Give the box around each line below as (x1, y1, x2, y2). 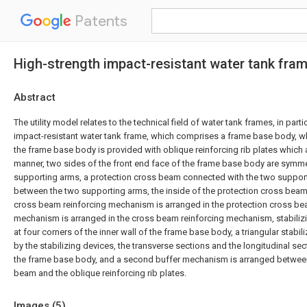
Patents (71, 12, 127, 30)
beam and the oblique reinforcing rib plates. (14, 268, 186, 278)
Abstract (14, 91, 56, 103)
